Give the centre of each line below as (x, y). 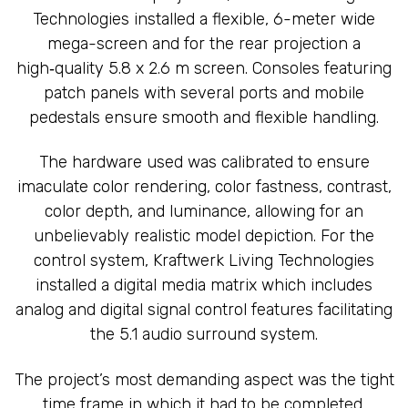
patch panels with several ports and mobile (204, 92)
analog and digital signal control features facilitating (204, 310)
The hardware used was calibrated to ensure (204, 163)
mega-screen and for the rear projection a (204, 43)
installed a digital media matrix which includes (204, 286)
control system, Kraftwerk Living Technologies (204, 261)
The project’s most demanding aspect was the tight (204, 379)
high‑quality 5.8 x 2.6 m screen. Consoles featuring (204, 68)
